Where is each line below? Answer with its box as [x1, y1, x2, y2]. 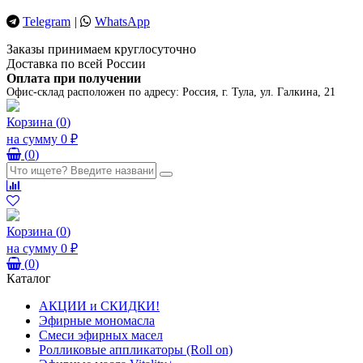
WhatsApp [95, 15, 150, 28]
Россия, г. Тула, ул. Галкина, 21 [182, 86, 335, 98]
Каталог [6, 271, 51, 285]
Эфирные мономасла [39, 314, 155, 327]
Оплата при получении [6, 71, 141, 85]
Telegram [23, 15, 70, 28]
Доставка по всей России [6, 57, 146, 70]
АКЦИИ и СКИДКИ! [39, 299, 160, 313]
